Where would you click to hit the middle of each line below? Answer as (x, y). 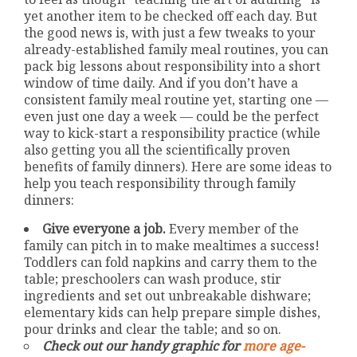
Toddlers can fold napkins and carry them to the (171, 262)
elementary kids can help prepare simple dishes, (173, 312)
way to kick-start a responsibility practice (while (173, 133)
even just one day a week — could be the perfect (172, 116)
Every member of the (233, 228)
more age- (274, 345)
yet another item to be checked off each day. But (171, 16)
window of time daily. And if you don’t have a (161, 82)
